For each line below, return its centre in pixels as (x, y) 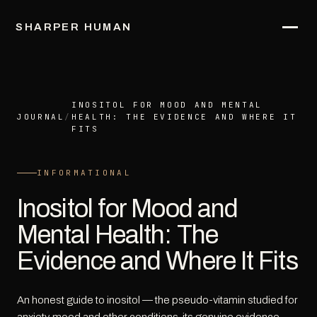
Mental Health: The (117, 235)
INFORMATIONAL (84, 173)
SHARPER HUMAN (74, 27)
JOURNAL (41, 117)
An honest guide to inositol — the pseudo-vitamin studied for (157, 300)
